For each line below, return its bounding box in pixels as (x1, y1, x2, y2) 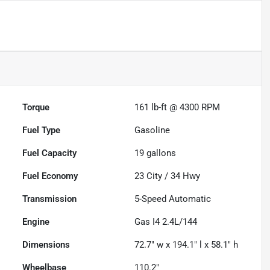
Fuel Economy (22, 170, 78, 181)
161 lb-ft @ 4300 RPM (134, 101, 221, 113)
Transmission (22, 193, 77, 204)
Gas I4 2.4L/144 (134, 216, 198, 227)
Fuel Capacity (22, 147, 77, 159)
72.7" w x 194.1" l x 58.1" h (134, 239, 239, 250)
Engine (22, 216, 50, 227)
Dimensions (22, 239, 71, 250)
